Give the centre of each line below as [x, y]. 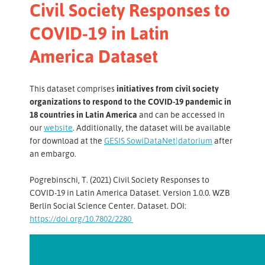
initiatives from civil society [168, 89]
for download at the [67, 141]
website [58, 128]
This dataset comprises [73, 89]
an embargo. [53, 154]
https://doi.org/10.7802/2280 [81, 219]
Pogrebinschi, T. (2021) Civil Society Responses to [119, 180]
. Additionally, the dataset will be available [152, 128]
